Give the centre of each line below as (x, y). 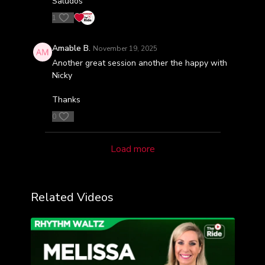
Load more (132, 149)
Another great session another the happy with (139, 63)
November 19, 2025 (125, 49)
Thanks (66, 100)
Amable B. (71, 48)
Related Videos (72, 197)
